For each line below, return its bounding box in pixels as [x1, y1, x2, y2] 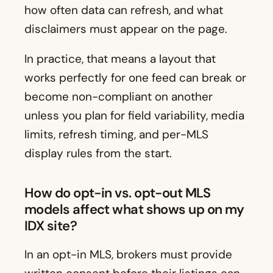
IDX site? [24, 217, 77, 235]
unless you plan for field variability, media [24, 108, 244, 124]
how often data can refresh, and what [24, 2, 223, 18]
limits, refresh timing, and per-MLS [24, 127, 208, 143]
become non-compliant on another [24, 89, 213, 105]
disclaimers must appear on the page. [24, 21, 227, 37]
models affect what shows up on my [24, 200, 244, 219]
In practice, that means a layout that [24, 51, 216, 67]
